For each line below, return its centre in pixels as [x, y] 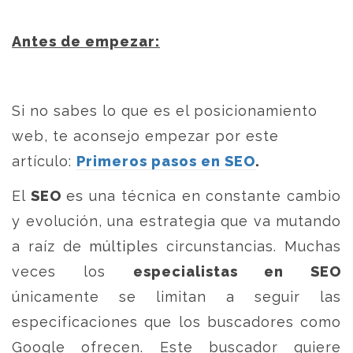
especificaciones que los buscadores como [176, 322]
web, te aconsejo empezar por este [145, 136]
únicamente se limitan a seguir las [176, 297]
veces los [72, 271]
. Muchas [308, 246]
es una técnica [121, 196]
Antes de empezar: [86, 41]
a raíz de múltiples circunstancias [143, 246]
